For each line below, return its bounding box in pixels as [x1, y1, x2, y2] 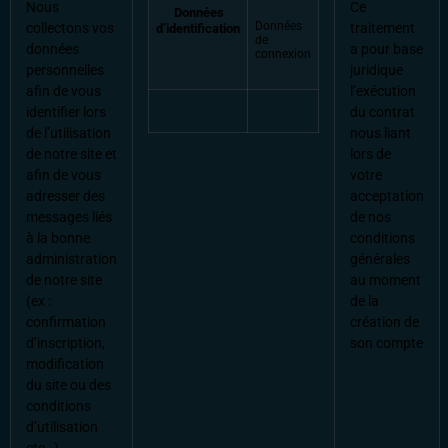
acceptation [350, 188, 424, 206]
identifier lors [26, 104, 106, 122]
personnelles [26, 62, 104, 80]
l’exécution [350, 83, 416, 101]
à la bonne [26, 230, 90, 248]
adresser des [26, 188, 105, 206]
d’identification [156, 21, 240, 37]
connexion [255, 47, 311, 62]
